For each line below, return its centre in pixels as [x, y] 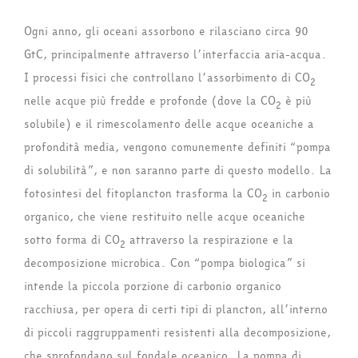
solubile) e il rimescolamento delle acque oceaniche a [169, 125]
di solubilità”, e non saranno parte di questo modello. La [178, 171]
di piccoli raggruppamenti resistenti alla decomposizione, [177, 333]
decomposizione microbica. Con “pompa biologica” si [165, 264]
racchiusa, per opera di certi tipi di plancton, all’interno [176, 310]
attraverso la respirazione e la [209, 241]
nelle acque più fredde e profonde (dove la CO [150, 101]
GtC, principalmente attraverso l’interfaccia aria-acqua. [175, 55]
